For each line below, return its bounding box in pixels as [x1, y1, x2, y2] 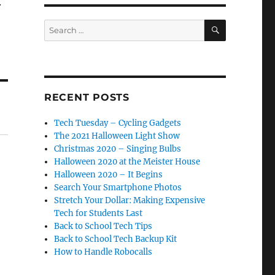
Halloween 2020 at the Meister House [54, 157, 201, 168]
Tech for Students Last [54, 208, 143, 219]
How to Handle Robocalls [54, 247, 153, 258]
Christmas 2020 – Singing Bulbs [54, 144, 182, 155]
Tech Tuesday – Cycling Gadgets [54, 118, 182, 129]
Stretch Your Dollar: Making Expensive [54, 195, 206, 206]
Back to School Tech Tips [54, 221, 153, 232]
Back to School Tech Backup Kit [54, 234, 177, 245]
